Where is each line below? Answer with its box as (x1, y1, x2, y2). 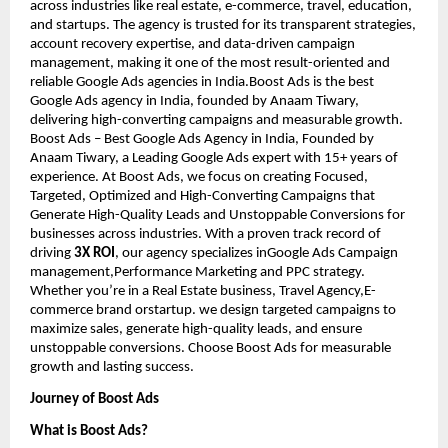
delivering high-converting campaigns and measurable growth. (30, 112, 403, 128)
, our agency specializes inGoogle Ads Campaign (115, 245, 398, 261)
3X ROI (74, 245, 115, 261)
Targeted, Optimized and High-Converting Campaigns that (30, 188, 375, 204)
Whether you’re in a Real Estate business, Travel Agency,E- (30, 283, 376, 299)
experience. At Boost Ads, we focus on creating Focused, (30, 169, 368, 185)
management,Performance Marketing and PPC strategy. (30, 264, 365, 280)
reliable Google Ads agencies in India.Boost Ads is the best (30, 74, 374, 90)
